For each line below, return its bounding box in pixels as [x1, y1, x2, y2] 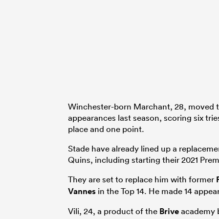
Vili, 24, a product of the [68, 205, 159, 216]
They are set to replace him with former [68, 174, 216, 184]
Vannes [68, 185, 96, 197]
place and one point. [68, 123, 144, 134]
